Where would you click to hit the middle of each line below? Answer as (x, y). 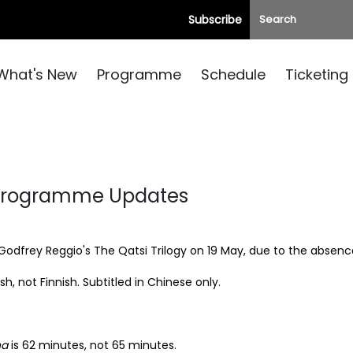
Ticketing (317, 74)
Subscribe (215, 20)
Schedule (233, 74)
